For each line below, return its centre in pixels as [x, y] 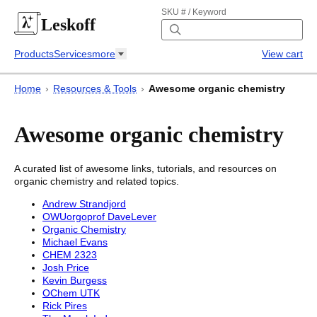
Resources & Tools [95, 88]
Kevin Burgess [75, 280]
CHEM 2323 [70, 255]
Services [73, 54]
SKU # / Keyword [194, 12]
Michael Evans [75, 242]
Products [34, 54]
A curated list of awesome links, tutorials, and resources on [145, 168]
